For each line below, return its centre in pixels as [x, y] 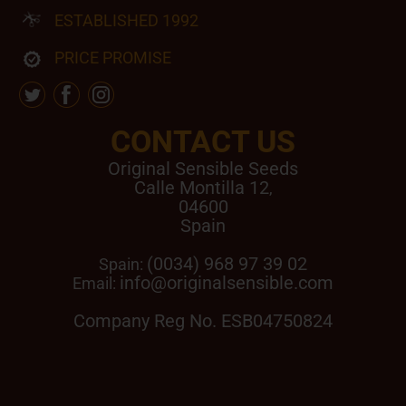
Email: [96, 283]
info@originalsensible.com [227, 282]
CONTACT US [203, 141]
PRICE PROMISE [113, 57]
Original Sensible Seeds [203, 168]
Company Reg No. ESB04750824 [203, 320]
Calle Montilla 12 [201, 187]
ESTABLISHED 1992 [126, 20]
